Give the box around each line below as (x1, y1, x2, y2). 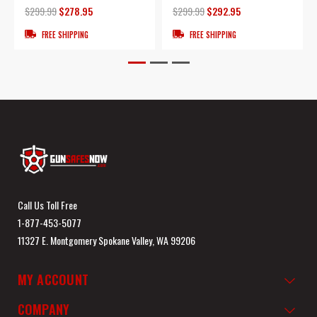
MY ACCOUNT (17, 270, 88, 289)
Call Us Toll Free (17, 197, 77, 212)
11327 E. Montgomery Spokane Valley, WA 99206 (17, 232, 195, 248)
